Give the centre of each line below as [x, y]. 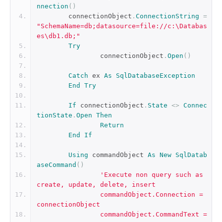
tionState [55, 115]
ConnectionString [167, 16]
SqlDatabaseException [156, 76]
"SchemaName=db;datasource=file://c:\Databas [122, 26]
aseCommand [56, 165]
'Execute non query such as [152, 175]
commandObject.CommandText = [68, 214]
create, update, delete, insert [96, 185]
